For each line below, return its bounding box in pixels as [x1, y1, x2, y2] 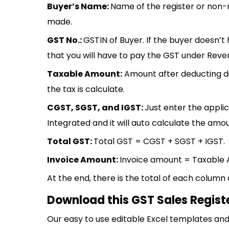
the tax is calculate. [47, 83, 125, 95]
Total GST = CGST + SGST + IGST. [94, 135, 225, 147]
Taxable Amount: [47, 68, 122, 80]
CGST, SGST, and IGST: [47, 102, 145, 113]
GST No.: [47, 34, 83, 46]
